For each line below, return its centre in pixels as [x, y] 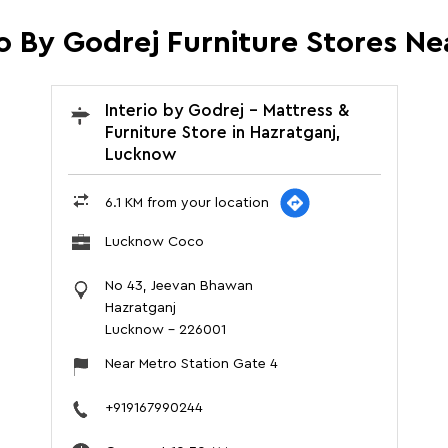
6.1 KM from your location [186, 203]
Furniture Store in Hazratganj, [222, 133]
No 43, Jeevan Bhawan [178, 286]
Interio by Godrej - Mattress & [226, 111]
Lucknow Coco [154, 242]
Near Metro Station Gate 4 [191, 364]
